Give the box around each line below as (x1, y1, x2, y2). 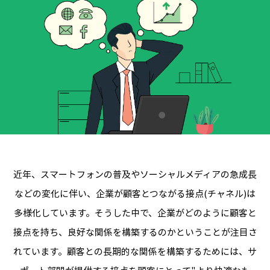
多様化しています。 (13, 206, 95, 219)
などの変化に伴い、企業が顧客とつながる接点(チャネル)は (14, 186, 256, 200)
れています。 (13, 244, 67, 258)
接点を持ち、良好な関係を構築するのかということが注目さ (13, 225, 257, 239)
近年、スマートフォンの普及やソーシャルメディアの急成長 (13, 167, 257, 181)
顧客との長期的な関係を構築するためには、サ (67, 244, 257, 258)
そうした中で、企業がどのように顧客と (94, 206, 257, 219)
